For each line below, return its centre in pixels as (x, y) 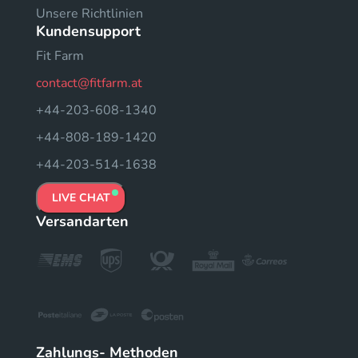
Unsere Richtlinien (89, 14)
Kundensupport (88, 31)
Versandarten (82, 221)
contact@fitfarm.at (89, 83)
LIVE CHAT (81, 198)
